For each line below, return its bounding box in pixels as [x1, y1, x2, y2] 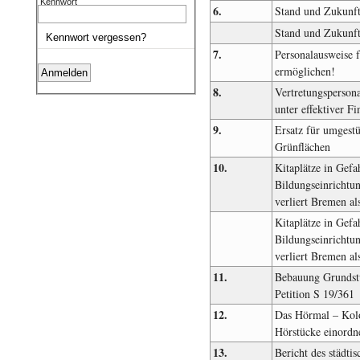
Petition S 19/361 [274, 286, 354, 302]
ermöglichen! [274, 63, 335, 80]
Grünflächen [274, 139, 330, 155]
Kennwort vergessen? [45, 31, 146, 43]
